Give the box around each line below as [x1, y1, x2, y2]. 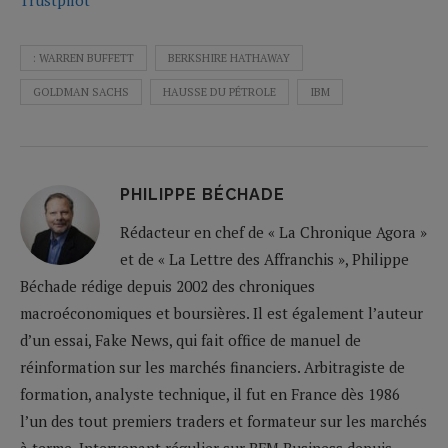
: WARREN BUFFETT [33, 50, 134, 65]
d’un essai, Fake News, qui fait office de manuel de [20, 329, 361, 350]
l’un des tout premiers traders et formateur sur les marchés [20, 410, 427, 431]
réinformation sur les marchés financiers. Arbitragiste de [20, 356, 405, 377]
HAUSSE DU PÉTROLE [163, 84, 276, 99]
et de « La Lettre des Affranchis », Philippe [120, 248, 409, 269]
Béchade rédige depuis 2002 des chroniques [20, 275, 315, 296]
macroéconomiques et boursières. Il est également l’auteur [20, 302, 423, 323]
